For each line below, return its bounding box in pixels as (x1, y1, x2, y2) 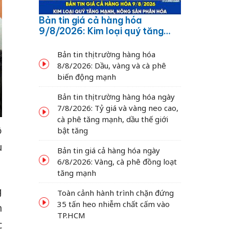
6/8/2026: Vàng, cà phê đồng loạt (57, 156, 177, 167)
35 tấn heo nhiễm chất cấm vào (57, 198, 170, 209)
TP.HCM (57, 210, 85, 220)
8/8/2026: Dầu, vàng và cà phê (57, 60, 166, 71)
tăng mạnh (57, 167, 96, 178)
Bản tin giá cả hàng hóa (39, 14, 142, 26)
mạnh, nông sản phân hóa (39, 35, 150, 48)
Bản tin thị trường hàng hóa (57, 49, 155, 59)
